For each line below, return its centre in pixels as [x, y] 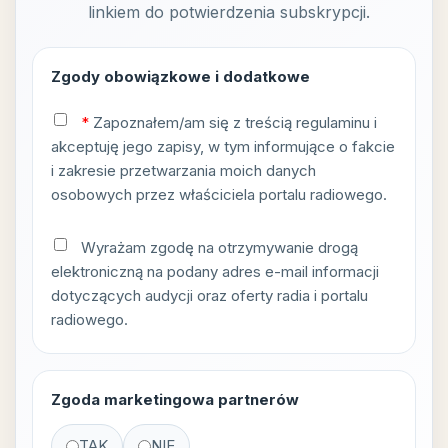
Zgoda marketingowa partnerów [175, 400]
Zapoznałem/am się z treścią [192, 123]
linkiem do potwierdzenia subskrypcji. [229, 12]
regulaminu [333, 123]
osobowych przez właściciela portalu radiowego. [219, 195]
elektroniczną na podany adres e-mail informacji [215, 272]
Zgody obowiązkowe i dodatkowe [180, 77]
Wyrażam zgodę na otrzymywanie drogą [217, 248]
